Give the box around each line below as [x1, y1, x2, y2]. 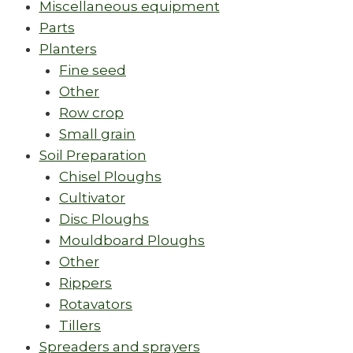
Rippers [59, 275, 112, 292]
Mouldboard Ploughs [59, 232, 205, 249]
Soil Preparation [39, 147, 147, 164]
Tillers [59, 318, 101, 334]
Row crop [59, 105, 124, 121]
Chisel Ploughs [59, 169, 162, 185]
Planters [39, 41, 97, 58]
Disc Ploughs [59, 211, 149, 228]
